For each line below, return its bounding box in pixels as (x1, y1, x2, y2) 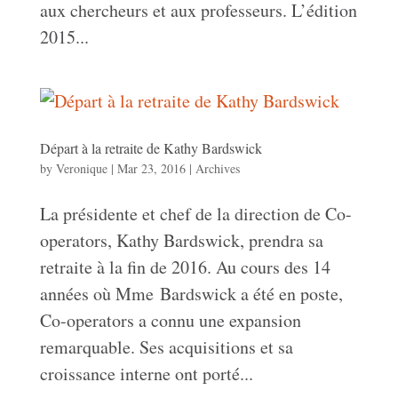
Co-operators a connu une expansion (39, 308, 301, 332)
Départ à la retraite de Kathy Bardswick (39, 139, 262, 157)
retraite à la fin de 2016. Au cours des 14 (39, 255, 330, 279)
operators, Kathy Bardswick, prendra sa (39, 228, 323, 252)
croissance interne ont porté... (39, 362, 253, 386)
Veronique (55, 160, 107, 177)
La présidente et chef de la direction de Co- (39, 202, 352, 226)
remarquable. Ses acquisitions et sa (39, 335, 293, 359)
